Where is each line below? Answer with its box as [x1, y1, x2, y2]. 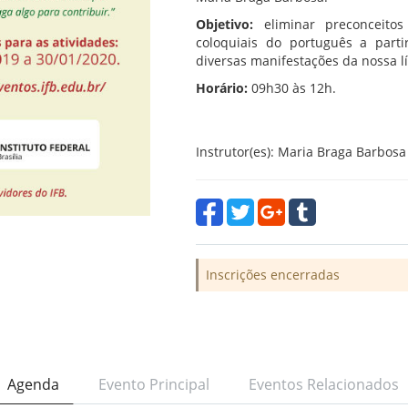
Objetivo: [196, 15, 264, 33]
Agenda [7, 374, 59, 394]
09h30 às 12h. [248, 79, 336, 97]
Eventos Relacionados [249, 374, 399, 394]
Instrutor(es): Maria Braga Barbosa [196, 143, 406, 160]
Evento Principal [98, 374, 209, 394]
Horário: [196, 79, 248, 97]
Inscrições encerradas [206, 266, 340, 283]
